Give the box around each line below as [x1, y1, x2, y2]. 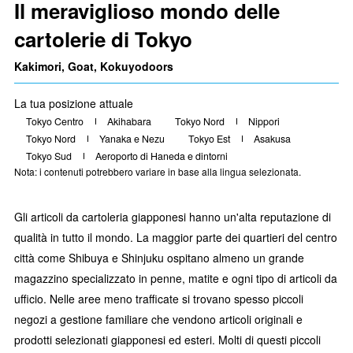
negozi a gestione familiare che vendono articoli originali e [14, 311, 303, 328]
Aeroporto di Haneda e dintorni [95, 148, 228, 163]
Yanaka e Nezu [99, 131, 165, 146]
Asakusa [254, 131, 291, 146]
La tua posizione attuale [14, 95, 133, 111]
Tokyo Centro [26, 113, 84, 128]
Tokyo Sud [26, 148, 72, 163]
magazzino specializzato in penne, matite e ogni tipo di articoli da [14, 270, 337, 287]
